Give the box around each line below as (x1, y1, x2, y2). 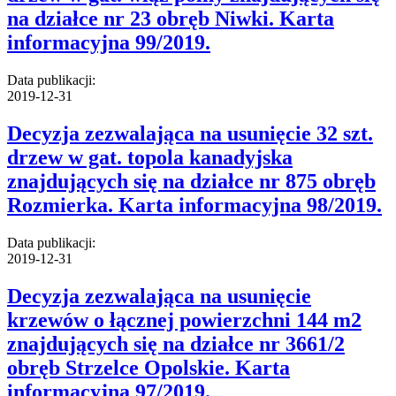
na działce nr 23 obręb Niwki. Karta (7, 6, 334, 30)
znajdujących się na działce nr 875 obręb (7, 169, 376, 193)
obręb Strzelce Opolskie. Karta (7, 355, 290, 379)
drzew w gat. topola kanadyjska (7, 145, 293, 169)
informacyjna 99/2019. (7, 30, 210, 54)
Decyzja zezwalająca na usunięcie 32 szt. (7, 121, 373, 145)
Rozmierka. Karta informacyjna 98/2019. (7, 193, 382, 217)
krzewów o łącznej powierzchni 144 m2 (7, 308, 362, 331)
